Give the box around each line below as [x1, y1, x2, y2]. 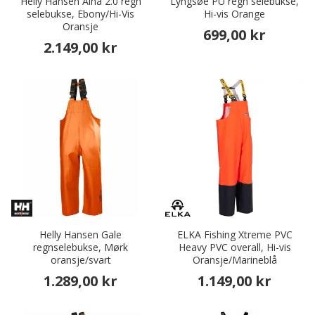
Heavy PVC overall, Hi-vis [178, 240, 291, 255]
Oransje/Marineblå [192, 253, 277, 267]
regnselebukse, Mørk [33, 240, 128, 255]
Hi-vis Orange [204, 7, 265, 21]
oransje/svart [50, 253, 111, 267]
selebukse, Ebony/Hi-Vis [27, 7, 134, 21]
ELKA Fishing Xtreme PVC [176, 228, 292, 242]
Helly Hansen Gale [39, 228, 122, 242]
